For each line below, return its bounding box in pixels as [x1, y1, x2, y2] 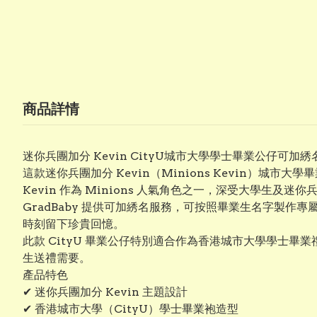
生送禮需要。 [23, 251, 91, 265]
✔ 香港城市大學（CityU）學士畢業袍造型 [23, 302, 238, 316]
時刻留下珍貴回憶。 [23, 217, 125, 231]
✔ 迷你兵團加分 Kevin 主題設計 [23, 285, 188, 299]
